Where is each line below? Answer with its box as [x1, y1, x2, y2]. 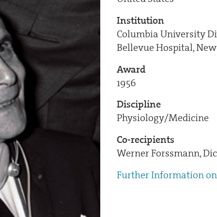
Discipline [116, 98, 161, 111]
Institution [116, 14, 164, 27]
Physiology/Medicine [116, 111, 209, 124]
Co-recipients [116, 133, 174, 146]
